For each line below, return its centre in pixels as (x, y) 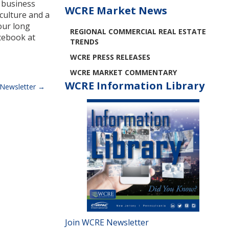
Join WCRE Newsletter (107, 222)
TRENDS (84, 42)
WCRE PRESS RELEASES (110, 57)
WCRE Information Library (135, 86)
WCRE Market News (116, 10)
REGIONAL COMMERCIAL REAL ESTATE (138, 31)
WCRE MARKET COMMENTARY (123, 72)
